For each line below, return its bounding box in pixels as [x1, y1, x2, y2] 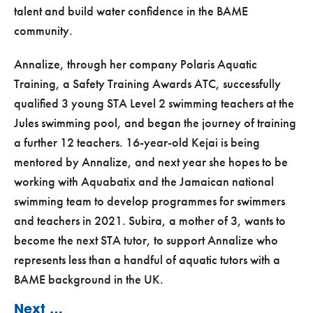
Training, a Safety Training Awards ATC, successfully [14, 75, 281, 92]
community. [14, 22, 73, 39]
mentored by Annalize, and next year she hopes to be [14, 154, 288, 170]
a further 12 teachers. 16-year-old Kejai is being [14, 134, 260, 151]
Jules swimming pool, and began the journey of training [14, 115, 296, 131]
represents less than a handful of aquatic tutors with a [14, 252, 280, 268]
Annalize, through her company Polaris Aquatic [14, 56, 257, 73]
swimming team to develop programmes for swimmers [14, 193, 285, 210]
